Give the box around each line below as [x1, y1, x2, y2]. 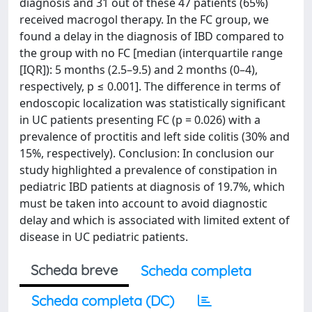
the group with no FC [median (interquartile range [19, 45, 283, 61]
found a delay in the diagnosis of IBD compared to [19, 29, 284, 44]
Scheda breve [31, 261, 118, 279]
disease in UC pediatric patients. [19, 229, 188, 244]
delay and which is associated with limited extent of [19, 212, 290, 228]
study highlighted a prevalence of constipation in [19, 162, 277, 178]
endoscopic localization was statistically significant [19, 95, 286, 111]
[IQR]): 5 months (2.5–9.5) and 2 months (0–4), [19, 62, 258, 77]
